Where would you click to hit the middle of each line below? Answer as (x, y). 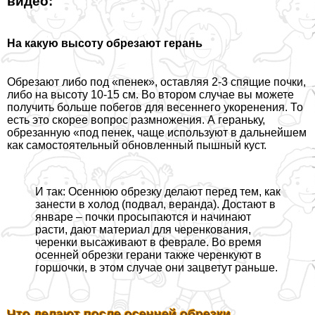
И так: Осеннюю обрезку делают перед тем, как (158, 192)
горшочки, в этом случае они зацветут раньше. (156, 268)
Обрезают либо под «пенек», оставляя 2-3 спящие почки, (156, 82)
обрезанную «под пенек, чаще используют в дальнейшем (157, 133)
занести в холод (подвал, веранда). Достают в (155, 205)
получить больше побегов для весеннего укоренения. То (155, 108)
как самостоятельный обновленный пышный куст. (137, 146)
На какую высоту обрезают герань (105, 43)
